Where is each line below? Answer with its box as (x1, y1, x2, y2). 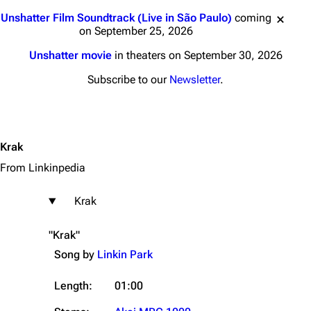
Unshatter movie (28, 49, 112, 62)
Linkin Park (97, 248, 153, 261)
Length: (54, 279, 92, 292)
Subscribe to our (87, 73, 169, 86)
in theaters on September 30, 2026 (111, 49, 283, 62)
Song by (54, 248, 97, 261)
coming (232, 11, 271, 24)
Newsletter (169, 73, 220, 86)
